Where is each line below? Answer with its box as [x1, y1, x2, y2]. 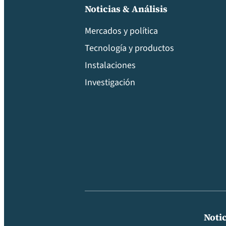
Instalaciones [85, 59, 136, 72]
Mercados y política [85, 25, 158, 38]
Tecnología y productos [85, 42, 174, 55]
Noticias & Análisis [85, 3, 167, 16]
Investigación [85, 76, 135, 89]
